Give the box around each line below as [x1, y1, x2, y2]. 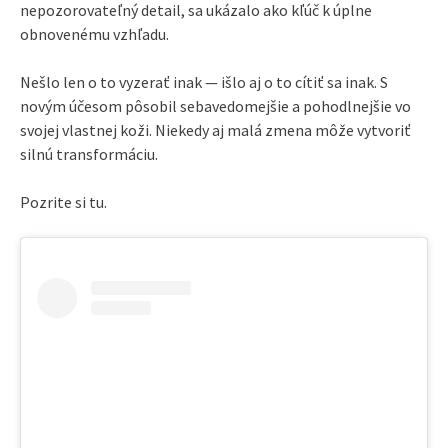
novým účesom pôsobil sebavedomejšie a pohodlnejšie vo [20, 95, 411, 116]
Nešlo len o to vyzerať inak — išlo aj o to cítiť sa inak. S [20, 71, 388, 92]
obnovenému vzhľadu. [20, 23, 169, 44]
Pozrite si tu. [20, 191, 107, 212]
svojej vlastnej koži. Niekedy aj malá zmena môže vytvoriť [20, 119, 411, 140]
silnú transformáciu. [20, 143, 158, 164]
